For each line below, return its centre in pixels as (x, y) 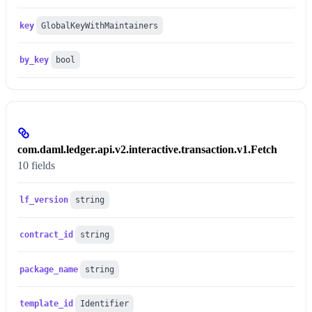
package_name (49, 269)
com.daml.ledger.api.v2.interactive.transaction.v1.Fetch (147, 149)
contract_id (47, 234)
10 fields (36, 166)
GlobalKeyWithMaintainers (100, 25)
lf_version (44, 200)
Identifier (105, 304)
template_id (47, 304)
